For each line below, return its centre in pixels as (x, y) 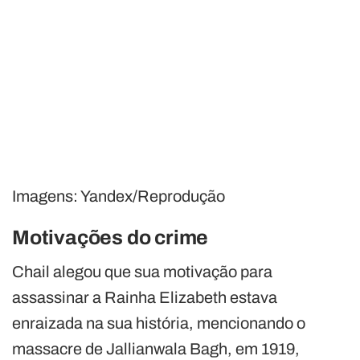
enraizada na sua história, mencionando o (159, 323)
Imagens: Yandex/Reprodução (119, 196)
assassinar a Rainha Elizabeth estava (145, 298)
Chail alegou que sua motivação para (142, 272)
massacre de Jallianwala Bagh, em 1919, (156, 349)
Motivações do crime (110, 238)
